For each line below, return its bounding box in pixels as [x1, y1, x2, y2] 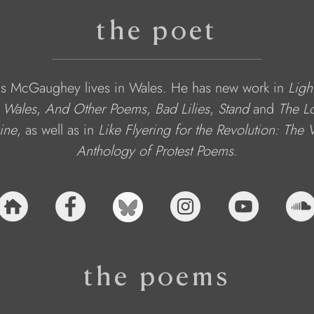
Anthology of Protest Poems [76, 141, 233, 161]
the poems [83, 259, 231, 293]
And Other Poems [45, 99, 146, 119]
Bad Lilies [155, 99, 210, 119]
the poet [96, 13, 218, 47]
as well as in [25, 120, 98, 140]
